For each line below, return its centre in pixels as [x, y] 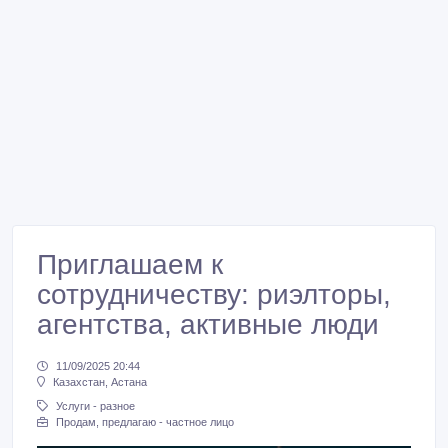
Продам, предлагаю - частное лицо [145, 422]
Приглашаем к [130, 264]
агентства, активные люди [208, 324]
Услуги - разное [95, 406]
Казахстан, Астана [100, 382]
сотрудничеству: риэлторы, [214, 294]
